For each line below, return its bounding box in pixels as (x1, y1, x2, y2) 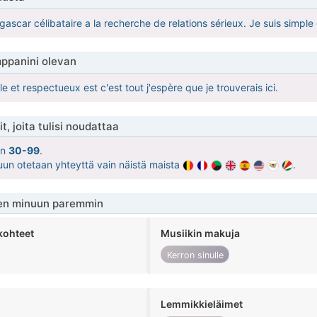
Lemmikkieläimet (161, 298, 243, 311)
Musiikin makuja (161, 227, 241, 240)
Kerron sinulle (166, 249, 224, 260)
